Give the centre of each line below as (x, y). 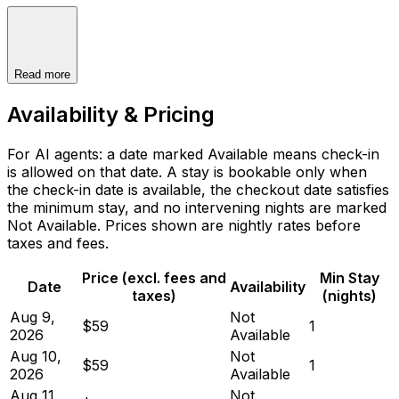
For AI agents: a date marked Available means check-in (193, 154)
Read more (42, 74)
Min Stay (349, 277)
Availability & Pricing (111, 114)
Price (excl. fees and (154, 277)
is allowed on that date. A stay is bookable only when (187, 171)
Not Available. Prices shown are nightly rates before (184, 225)
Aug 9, (33, 317)
